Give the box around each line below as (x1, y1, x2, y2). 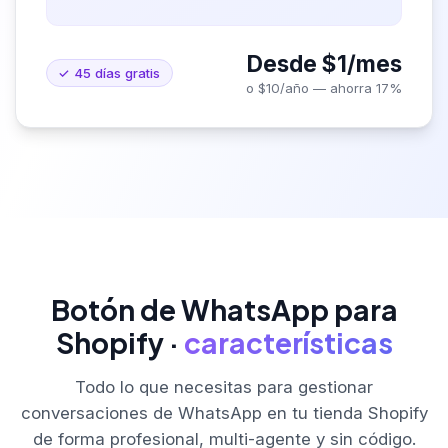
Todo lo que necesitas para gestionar (75, 376, 373, 397)
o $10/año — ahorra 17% (246, 79, 402, 96)
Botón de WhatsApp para (50, 291, 398, 327)
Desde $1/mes (247, 49, 402, 77)
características (183, 324, 393, 360)
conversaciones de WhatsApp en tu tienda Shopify (20, 402, 428, 423)
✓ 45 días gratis (58, 64, 161, 81)
